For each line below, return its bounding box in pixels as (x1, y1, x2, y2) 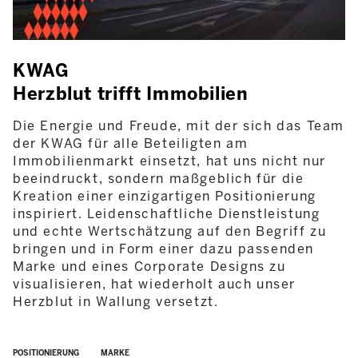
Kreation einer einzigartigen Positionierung (13, 188, 316, 204)
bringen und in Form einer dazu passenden (13, 241, 315, 257)
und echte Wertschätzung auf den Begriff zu (13, 223, 327, 239)
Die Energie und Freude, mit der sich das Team (13, 117, 345, 133)
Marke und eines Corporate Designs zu (13, 258, 286, 274)
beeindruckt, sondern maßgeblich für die (13, 170, 304, 186)
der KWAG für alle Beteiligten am (13, 135, 249, 151)
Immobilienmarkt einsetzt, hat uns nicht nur (13, 153, 326, 169)
